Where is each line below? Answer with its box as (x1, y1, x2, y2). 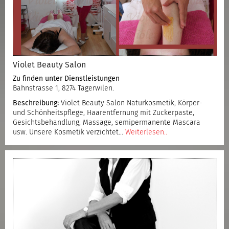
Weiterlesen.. (125, 128, 167, 136)
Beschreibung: (13, 99, 59, 107)
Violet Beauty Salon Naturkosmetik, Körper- (59, 99, 202, 107)
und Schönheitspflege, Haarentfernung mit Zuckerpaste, (13, 109, 194, 117)
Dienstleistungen (64, 75, 120, 82)
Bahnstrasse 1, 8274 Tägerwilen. (13, 84, 114, 92)
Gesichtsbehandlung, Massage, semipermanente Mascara (13, 119, 200, 126)
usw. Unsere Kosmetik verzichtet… (13, 128, 125, 136)
